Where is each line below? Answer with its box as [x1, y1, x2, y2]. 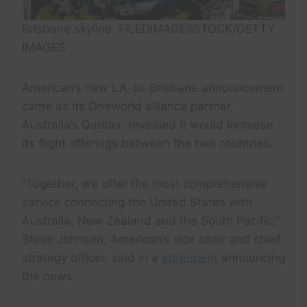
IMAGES [22, 40, 66, 54]
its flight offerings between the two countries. [22, 136, 273, 150]
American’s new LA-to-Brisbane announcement [22, 80, 284, 95]
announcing [218, 250, 285, 265]
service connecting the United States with [22, 195, 252, 209]
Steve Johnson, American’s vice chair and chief [22, 232, 280, 246]
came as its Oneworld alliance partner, [22, 99, 234, 113]
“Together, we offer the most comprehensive [22, 176, 267, 191]
